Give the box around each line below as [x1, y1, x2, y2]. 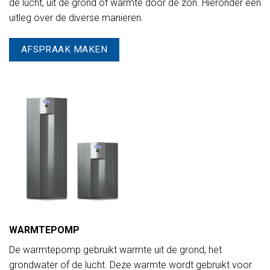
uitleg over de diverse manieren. [9, 12, 143, 24]
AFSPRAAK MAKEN [20, 43, 108, 55]
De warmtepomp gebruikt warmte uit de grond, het [9, 243, 222, 256]
